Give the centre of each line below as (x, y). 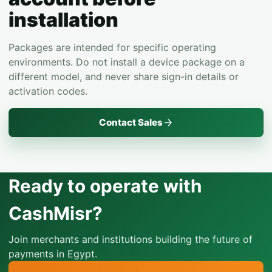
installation (63, 19)
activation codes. (48, 91)
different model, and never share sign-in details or (124, 76)
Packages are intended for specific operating (112, 47)
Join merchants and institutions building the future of (131, 239)
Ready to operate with (105, 185)
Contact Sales (131, 123)
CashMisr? (56, 213)
